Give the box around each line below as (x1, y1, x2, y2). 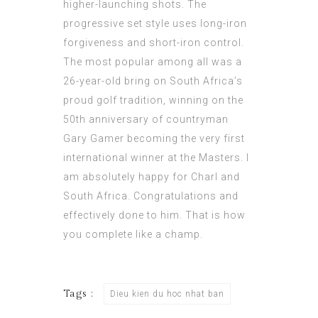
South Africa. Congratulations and (63, 190, 238, 202)
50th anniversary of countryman (63, 114, 229, 126)
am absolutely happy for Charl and (63, 171, 240, 183)
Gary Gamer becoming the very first (63, 133, 245, 145)
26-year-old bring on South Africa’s (63, 75, 243, 87)
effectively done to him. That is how (63, 209, 246, 221)
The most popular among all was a (63, 56, 242, 68)
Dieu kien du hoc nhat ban (110, 289, 224, 300)
